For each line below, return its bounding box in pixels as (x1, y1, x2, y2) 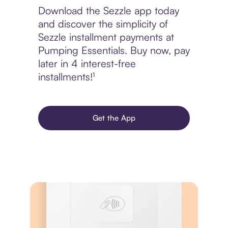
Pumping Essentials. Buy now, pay (38, 44, 190, 57)
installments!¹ (38, 70, 95, 83)
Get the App (92, 113, 136, 123)
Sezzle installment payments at (38, 31, 174, 44)
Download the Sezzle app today (38, 4, 179, 17)
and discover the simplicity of (38, 17, 168, 31)
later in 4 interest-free (38, 57, 136, 70)
